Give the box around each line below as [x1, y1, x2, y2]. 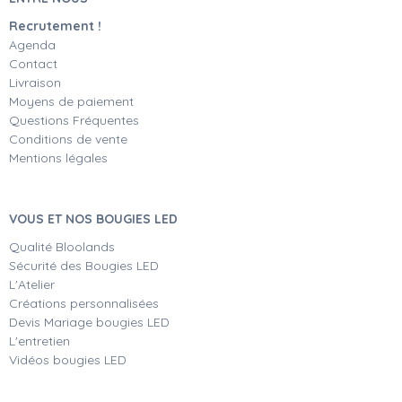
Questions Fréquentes [9, 112, 139, 129]
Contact [9, 56, 57, 73]
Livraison [9, 74, 61, 92]
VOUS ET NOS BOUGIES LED [9, 211, 178, 228]
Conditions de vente [9, 131, 127, 148]
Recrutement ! [9, 18, 101, 35]
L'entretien [9, 333, 70, 350]
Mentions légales [9, 150, 108, 167]
